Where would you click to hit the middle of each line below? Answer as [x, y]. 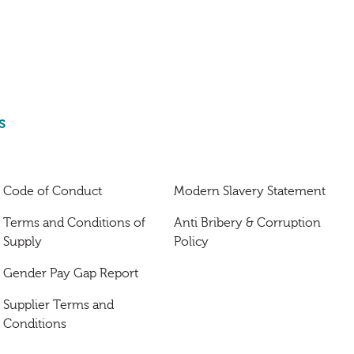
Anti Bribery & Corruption [247, 222]
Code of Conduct [53, 191]
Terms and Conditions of [74, 222]
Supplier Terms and [58, 305]
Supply [23, 241]
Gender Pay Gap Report [71, 273]
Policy [191, 241]
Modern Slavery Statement [250, 191]
